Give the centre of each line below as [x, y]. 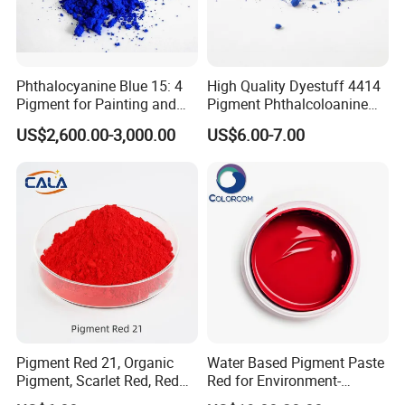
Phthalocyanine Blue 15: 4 [100, 86]
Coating [42, 122]
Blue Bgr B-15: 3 [257, 122]
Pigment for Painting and [97, 104]
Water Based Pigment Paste [295, 362]
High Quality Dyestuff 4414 [293, 86]
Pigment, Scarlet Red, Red [98, 380]
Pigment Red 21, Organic [95, 362]
